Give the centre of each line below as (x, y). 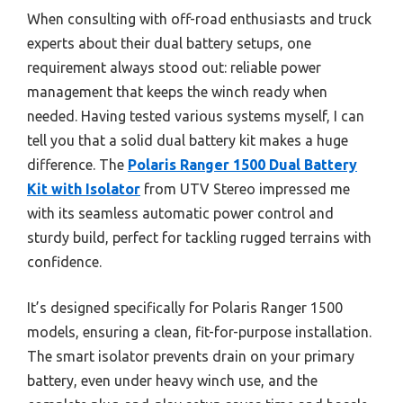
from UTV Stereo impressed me (245, 188)
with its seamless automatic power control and (180, 213)
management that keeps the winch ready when (177, 91)
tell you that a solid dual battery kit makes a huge (188, 140)
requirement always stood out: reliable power (174, 67)
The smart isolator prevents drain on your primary (191, 356)
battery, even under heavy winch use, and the (172, 380)
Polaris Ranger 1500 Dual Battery (242, 164)
